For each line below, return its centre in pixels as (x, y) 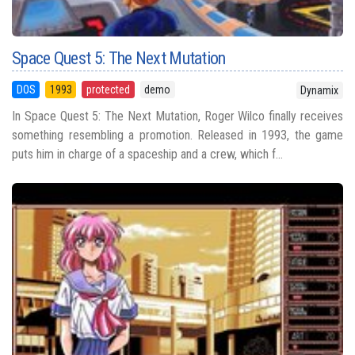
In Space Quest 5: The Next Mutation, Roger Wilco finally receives (177, 116)
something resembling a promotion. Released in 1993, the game (177, 136)
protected (108, 90)
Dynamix (320, 91)
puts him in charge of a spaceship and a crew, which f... (147, 155)
